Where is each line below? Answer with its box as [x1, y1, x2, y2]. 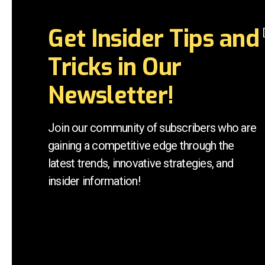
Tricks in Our [48, 51, 182, 83]
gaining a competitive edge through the [48, 138, 234, 153]
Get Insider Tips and [48, 23, 259, 55]
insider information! [48, 174, 140, 189]
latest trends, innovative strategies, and [48, 156, 234, 171]
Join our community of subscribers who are [48, 121, 257, 135]
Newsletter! [48, 80, 174, 112]
